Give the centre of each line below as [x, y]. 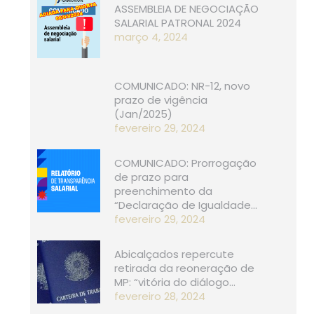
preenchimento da [163, 191]
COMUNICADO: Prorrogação [185, 163]
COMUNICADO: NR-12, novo [182, 86]
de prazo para [151, 177]
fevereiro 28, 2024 [160, 296]
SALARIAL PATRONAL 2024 [178, 22]
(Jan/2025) [143, 114]
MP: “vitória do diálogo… [175, 282]
